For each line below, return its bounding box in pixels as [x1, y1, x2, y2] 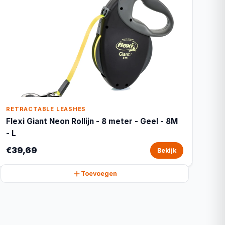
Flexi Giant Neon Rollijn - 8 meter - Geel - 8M [6, 117, 178, 126]
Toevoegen [80, 170, 117, 177]
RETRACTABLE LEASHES [6, 105, 86, 113]
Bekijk [157, 147, 176, 154]
